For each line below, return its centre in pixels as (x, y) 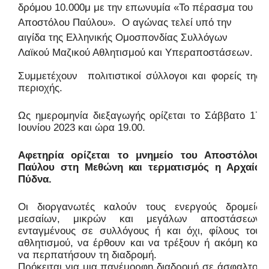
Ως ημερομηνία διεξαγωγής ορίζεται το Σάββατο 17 (139, 116)
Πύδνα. (35, 180)
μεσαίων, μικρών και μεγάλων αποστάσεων (139, 219)
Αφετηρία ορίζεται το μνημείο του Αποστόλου (139, 156)
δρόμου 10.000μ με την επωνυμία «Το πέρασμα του (135, 8)
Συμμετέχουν (50, 76)
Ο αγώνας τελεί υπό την (177, 23)
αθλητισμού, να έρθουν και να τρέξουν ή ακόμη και (139, 243)
